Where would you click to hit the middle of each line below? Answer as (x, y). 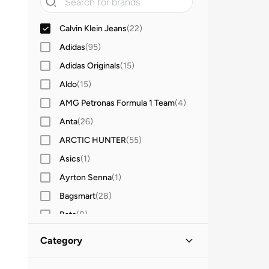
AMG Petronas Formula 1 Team (117, 103)
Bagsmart (77, 196)
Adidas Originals (90, 65)
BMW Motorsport (92, 233)
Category (61, 240)
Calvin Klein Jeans (93, 28)
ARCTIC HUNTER (93, 140)
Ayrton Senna (86, 177)
